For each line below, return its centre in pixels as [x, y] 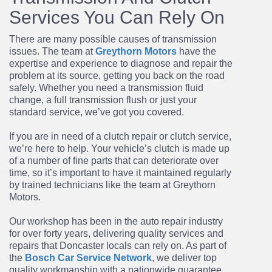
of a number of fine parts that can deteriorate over [114, 161]
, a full [55, 100]
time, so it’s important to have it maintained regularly [120, 173]
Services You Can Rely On [117, 17]
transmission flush [108, 100]
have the [196, 51]
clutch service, [201, 136]
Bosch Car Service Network [88, 258]
